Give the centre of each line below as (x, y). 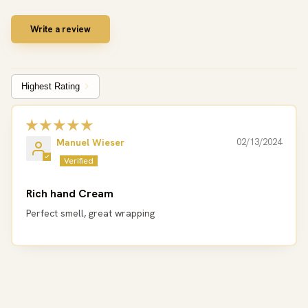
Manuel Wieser (90, 142)
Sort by (28, 93)
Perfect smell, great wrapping (90, 213)
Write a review (60, 29)
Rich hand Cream (70, 193)
